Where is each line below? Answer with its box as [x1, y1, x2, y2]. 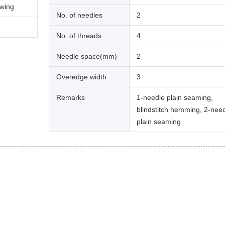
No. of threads [56, 31, 101, 40]
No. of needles [56, 11, 102, 19]
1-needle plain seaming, [137, 93, 213, 101]
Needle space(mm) [56, 52, 117, 60]
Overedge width [56, 72, 106, 81]
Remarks [56, 93, 85, 101]
